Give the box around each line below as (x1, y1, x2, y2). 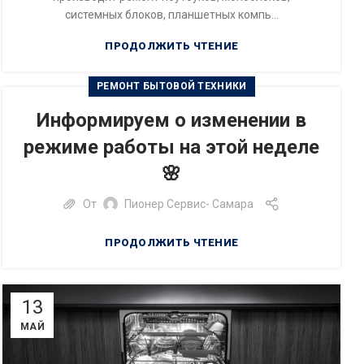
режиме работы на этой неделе (24, 136, 320, 158)
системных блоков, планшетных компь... (64, 7, 279, 21)
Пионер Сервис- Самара (123, 197, 253, 210)
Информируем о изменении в (37, 109, 307, 132)
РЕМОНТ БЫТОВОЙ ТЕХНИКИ (96, 80, 247, 92)
